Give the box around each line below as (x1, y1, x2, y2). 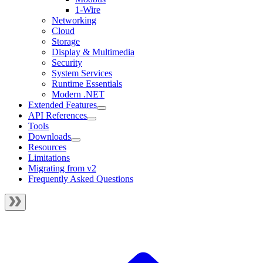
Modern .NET (52, 89, 104, 100)
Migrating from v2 (28, 163, 96, 174)
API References (28, 110, 87, 121)
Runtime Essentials (52, 79, 122, 89)
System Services (52, 68, 112, 79)
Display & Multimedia (52, 47, 134, 58)
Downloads (28, 131, 71, 142)
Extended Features (28, 100, 97, 110)
